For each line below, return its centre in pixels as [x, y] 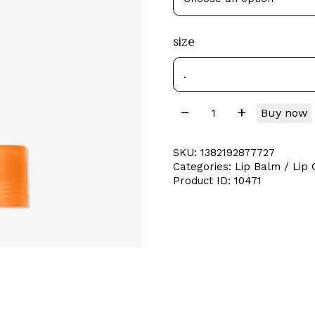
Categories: [204, 166]
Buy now [284, 112]
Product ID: [204, 180]
